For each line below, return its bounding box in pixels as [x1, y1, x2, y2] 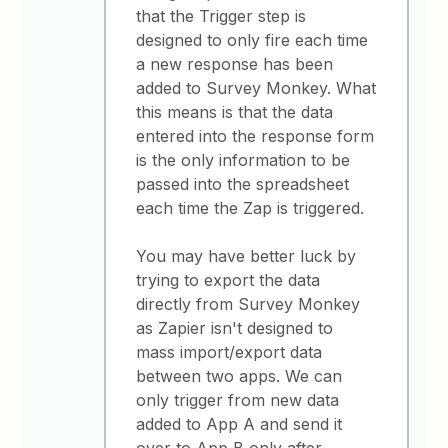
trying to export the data [136, 269, 321, 290]
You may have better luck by [136, 245, 357, 266]
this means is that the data [136, 101, 334, 122]
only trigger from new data [136, 389, 340, 410]
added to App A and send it [136, 413, 343, 434]
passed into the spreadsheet [136, 173, 350, 194]
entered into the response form [136, 125, 375, 146]
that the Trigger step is [136, 5, 307, 26]
